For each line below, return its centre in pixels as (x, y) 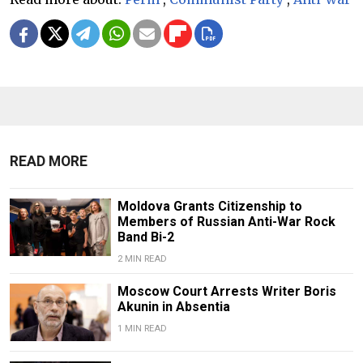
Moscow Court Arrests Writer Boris (226, 292)
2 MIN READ (142, 259)
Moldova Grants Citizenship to (209, 207)
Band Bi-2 (145, 237)
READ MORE (49, 162)
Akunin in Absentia (173, 307)
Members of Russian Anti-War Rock (226, 222)
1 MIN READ (142, 329)
